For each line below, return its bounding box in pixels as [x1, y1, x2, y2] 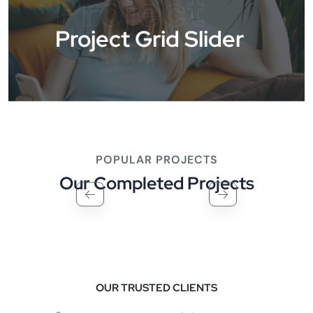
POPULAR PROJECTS [95, 152, 218, 168]
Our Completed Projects [59, 172, 254, 196]
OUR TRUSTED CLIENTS [96, 281, 217, 296]
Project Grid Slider [55, 24, 244, 54]
